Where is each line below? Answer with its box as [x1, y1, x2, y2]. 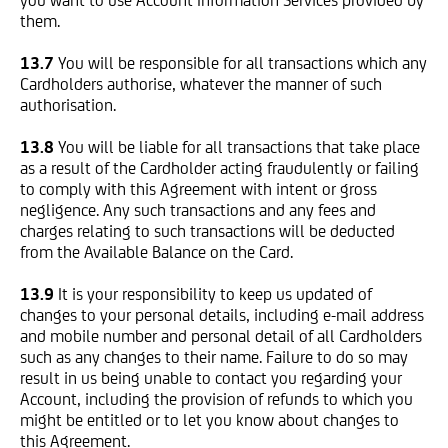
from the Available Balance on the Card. [20, 242, 293, 262]
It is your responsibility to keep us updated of [58, 284, 372, 304]
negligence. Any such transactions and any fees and [20, 200, 376, 220]
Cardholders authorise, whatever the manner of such [20, 74, 382, 94]
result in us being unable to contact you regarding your [20, 368, 402, 388]
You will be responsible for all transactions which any [58, 53, 427, 73]
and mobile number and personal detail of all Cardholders [20, 326, 422, 346]
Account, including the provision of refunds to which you [20, 389, 413, 409]
